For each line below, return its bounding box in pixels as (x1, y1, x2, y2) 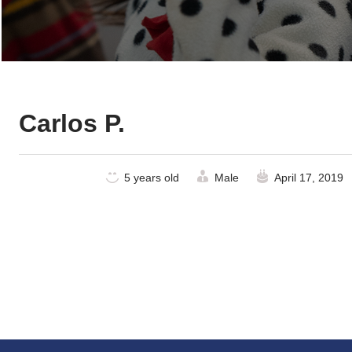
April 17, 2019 (274, 171, 344, 184)
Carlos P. (19, 109, 126, 137)
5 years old (124, 171, 180, 184)
